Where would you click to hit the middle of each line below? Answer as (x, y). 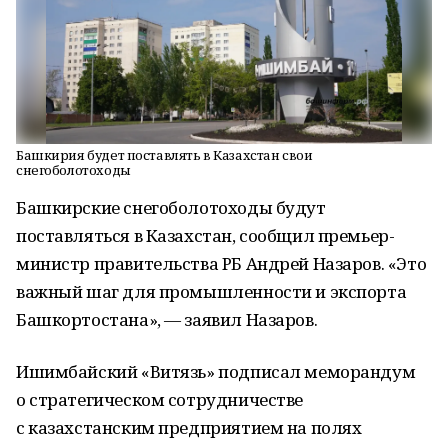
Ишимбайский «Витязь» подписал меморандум (216, 371)
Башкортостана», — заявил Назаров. (167, 319)
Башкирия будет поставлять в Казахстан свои (164, 155)
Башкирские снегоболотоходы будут (171, 207)
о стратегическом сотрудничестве (159, 399)
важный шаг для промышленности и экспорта (211, 291)
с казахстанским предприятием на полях (189, 427)
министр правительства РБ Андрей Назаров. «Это (221, 263)
